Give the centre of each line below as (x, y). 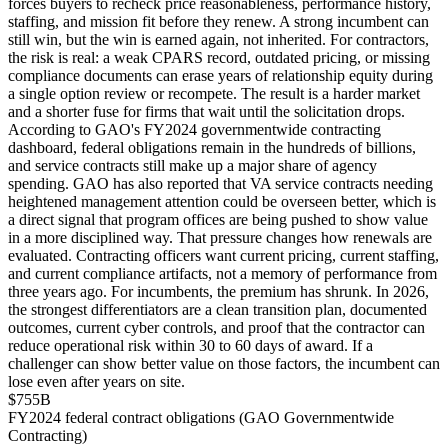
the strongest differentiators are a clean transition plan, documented (217, 309)
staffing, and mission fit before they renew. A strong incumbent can (218, 21)
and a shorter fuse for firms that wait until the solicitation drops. (206, 111)
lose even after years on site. (96, 381)
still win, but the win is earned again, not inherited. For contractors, (218, 39)
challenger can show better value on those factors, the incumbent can (224, 363)
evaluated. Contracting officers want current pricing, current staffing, (223, 255)
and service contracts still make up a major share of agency (192, 165)
